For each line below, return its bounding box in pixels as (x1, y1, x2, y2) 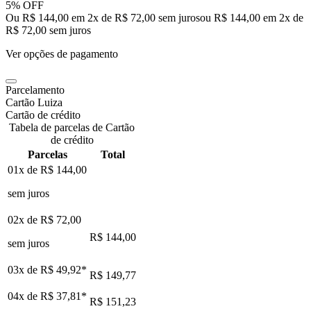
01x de (8, 163, 40, 176)
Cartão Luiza (6, 96, 62, 108)
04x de (8, 289, 40, 302)
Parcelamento (6, 83, 65, 96)
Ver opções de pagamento (6, 47, 118, 60)
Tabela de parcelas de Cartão (9, 121, 135, 133)
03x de (8, 263, 40, 276)
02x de (8, 213, 40, 226)
